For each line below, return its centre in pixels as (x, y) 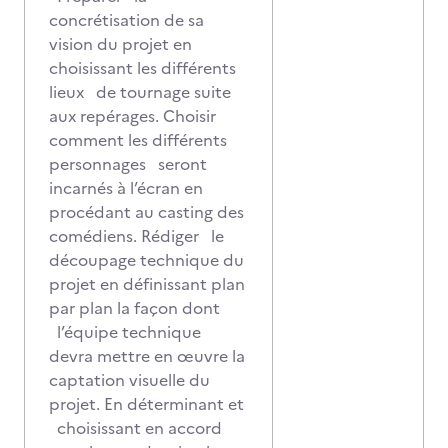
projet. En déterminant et (146, 404)
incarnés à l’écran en (126, 188)
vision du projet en (120, 44)
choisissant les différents (142, 68)
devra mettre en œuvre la (147, 356)
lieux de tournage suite (140, 92)
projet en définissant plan (147, 284)
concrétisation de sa (126, 20)
